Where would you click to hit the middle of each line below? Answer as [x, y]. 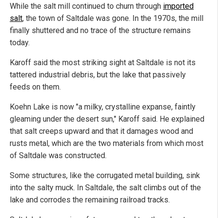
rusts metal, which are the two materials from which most [107, 144]
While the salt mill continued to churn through [86, 6]
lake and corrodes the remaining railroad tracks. [90, 200]
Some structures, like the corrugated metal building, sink [105, 176]
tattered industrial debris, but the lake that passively [98, 75]
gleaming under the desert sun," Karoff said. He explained [107, 119]
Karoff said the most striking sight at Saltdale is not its [103, 63]
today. [20, 43]
